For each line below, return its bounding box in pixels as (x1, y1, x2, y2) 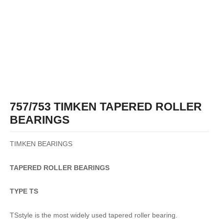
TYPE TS (10, 188, 38, 196)
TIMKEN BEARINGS (10, 140, 72, 148)
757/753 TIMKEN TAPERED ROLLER (10, 100, 202, 113)
